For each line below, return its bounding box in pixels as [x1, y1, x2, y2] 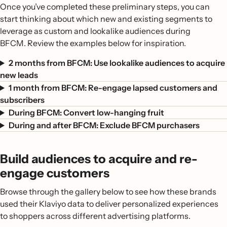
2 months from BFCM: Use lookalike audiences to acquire [8, 58, 225, 68]
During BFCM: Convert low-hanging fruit [8, 107, 164, 118]
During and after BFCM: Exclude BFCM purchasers [8, 120, 200, 130]
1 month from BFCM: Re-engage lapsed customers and [8, 83, 217, 93]
